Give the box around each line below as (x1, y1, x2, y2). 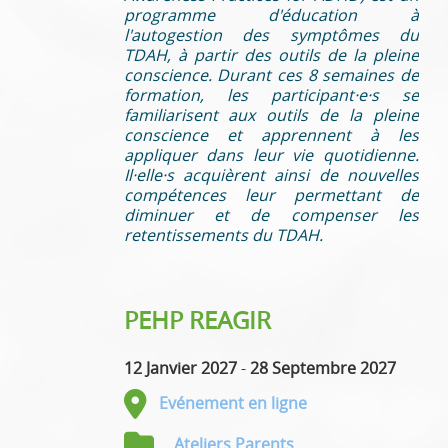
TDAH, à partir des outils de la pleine (123, 43, 419, 66)
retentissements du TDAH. (123, 223, 323, 246)
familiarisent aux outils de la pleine (123, 103, 419, 126)
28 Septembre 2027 (249, 356, 396, 379)
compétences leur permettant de (123, 183, 419, 206)
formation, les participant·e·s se (123, 83, 419, 106)
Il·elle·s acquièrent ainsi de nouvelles (123, 163, 419, 186)
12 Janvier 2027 (123, 356, 237, 379)
